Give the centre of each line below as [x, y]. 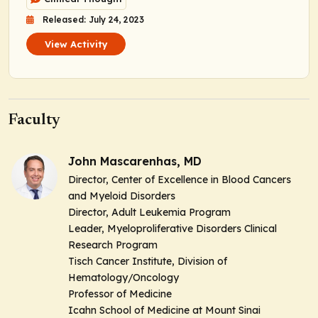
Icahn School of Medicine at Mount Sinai [164, 310]
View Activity [76, 44]
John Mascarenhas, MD [135, 161]
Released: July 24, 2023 [93, 19]
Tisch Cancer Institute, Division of [148, 261]
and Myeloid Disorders [122, 196]
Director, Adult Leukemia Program [149, 212]
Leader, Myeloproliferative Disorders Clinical [172, 228]
